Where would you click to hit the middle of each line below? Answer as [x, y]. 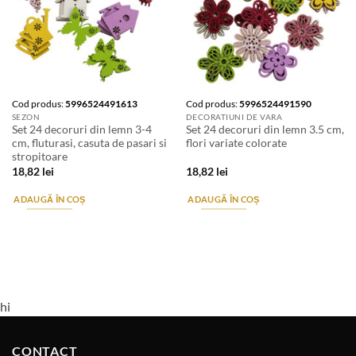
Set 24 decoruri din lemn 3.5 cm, [265, 130]
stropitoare [39, 157]
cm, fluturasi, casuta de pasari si [89, 143]
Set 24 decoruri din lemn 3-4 [81, 130]
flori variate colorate [236, 143]
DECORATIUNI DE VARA [234, 116]
